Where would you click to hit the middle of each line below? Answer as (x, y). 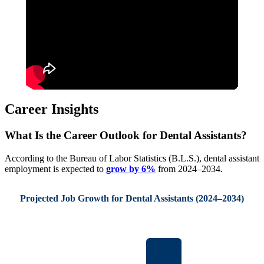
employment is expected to (55, 169)
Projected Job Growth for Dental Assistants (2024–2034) (132, 198)
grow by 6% (131, 169)
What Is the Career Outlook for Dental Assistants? (126, 136)
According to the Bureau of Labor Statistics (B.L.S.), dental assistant (132, 158)
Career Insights (52, 109)
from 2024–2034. (189, 169)
